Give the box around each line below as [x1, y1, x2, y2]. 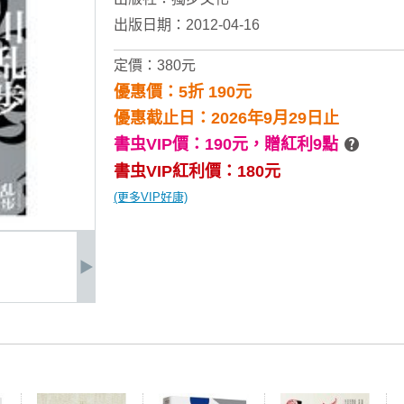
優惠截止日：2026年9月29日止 [114, 109, 339, 127]
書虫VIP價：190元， [114, 135, 264, 153]
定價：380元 [114, 58, 196, 73]
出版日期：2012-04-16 [114, 17, 260, 32]
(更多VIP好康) [114, 190, 188, 204]
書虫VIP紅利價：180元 [114, 162, 280, 180]
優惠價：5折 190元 [114, 83, 252, 101]
